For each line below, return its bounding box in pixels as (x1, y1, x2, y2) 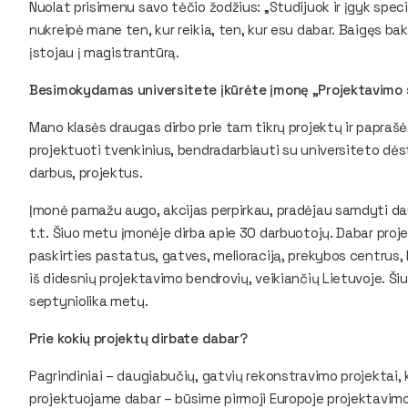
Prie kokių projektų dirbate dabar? (29, 330, 248, 347)
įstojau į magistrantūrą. (29, 44, 183, 61)
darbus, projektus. (29, 164, 147, 181)
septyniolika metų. (29, 292, 152, 310)
